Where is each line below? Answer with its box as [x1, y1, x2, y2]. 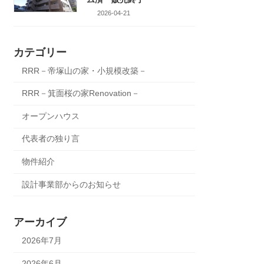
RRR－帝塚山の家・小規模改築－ [22, 65, 147, 75]
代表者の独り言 [22, 134, 80, 144]
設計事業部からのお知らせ [22, 179, 121, 189]
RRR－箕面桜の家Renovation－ [22, 88, 140, 98]
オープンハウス [22, 111, 80, 121]
